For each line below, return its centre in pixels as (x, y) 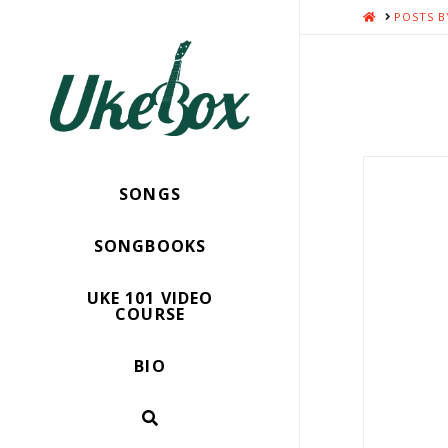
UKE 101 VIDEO (150, 297)
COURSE (150, 313)
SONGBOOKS (150, 245)
